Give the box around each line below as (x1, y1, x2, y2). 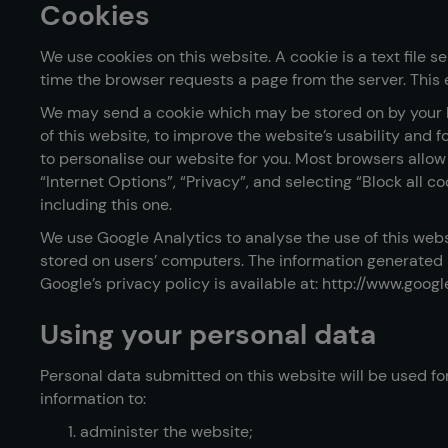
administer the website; (80, 421, 253, 442)
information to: (40, 388, 146, 409)
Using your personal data (40, 316, 376, 353)
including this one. (40, 194, 172, 215)
